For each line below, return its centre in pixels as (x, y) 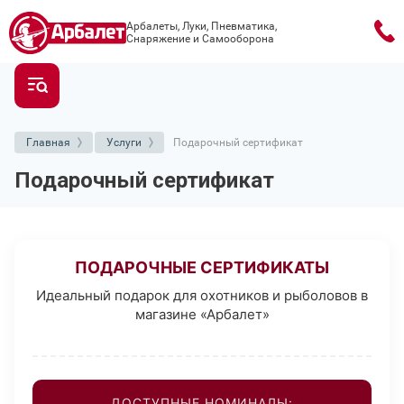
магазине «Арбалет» (202, 314)
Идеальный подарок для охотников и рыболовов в (202, 295)
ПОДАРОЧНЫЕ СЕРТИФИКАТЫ (202, 267)
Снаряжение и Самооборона (200, 39)
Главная (48, 142)
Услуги (124, 142)
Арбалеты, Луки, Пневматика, (202, 27)
